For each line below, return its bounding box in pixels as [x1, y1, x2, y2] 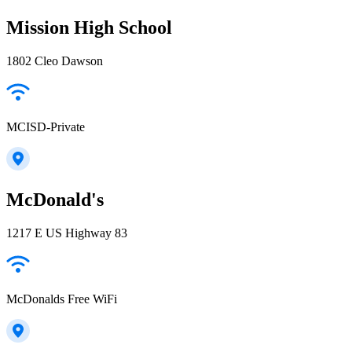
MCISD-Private [6, 119, 85, 134]
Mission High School [6, 17, 172, 38]
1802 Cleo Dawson [6, 53, 103, 68]
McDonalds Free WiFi [6, 291, 117, 306]
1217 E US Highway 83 [6, 225, 127, 240]
